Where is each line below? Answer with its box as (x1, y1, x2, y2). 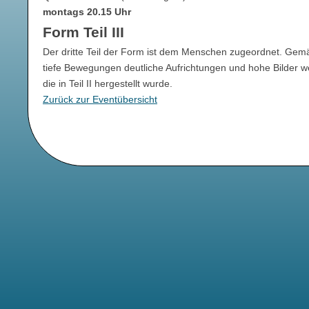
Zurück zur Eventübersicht (43, 94, 157, 106)
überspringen (28, 154, 78, 165)
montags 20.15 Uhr (43, 6, 131, 18)
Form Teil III (43, 24, 124, 41)
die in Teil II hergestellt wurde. (43, 78, 172, 90)
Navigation (28, 141, 68, 151)
